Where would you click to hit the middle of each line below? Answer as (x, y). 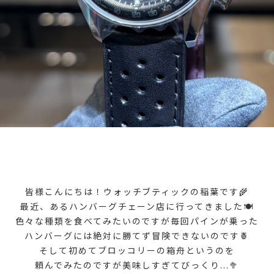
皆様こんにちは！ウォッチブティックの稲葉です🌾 (137, 191)
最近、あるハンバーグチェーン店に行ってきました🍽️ (137, 206)
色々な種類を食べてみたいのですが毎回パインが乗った (137, 220)
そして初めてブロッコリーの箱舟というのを (137, 250)
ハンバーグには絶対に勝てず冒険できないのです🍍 (137, 235)
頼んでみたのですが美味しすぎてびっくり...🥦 (137, 265)
